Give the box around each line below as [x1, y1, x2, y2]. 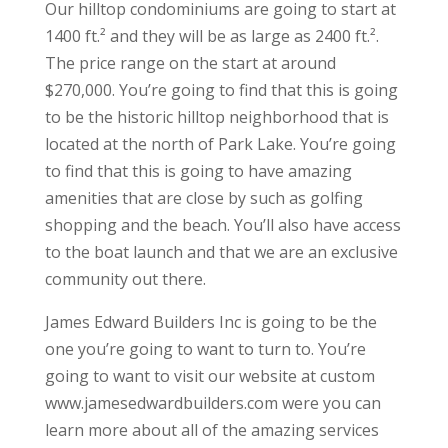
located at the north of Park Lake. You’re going [44, 133, 396, 156]
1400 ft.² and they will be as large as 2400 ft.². [44, 25, 379, 48]
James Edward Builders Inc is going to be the [44, 311, 377, 334]
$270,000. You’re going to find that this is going [44, 79, 398, 102]
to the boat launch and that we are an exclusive [44, 241, 398, 264]
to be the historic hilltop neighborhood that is [44, 106, 389, 129]
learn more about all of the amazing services [44, 419, 379, 442]
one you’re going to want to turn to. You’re [44, 338, 366, 361]
